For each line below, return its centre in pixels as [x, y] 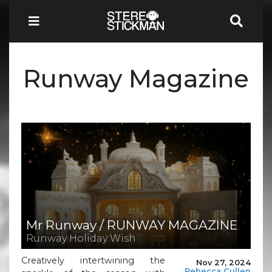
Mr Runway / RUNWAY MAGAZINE [132, 225]
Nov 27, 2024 [223, 262]
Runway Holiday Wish [81, 238]
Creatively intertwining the [93, 261]
